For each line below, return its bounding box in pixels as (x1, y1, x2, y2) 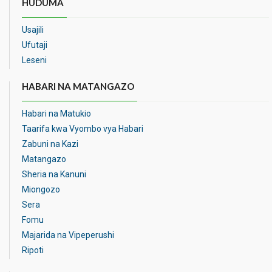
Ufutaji (22, 40, 47, 50)
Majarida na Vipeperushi (22, 230, 114, 240)
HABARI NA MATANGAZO (22, 81, 134, 92)
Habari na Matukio (22, 109, 91, 118)
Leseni (22, 55, 47, 65)
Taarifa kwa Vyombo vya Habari (22, 124, 143, 134)
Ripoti (22, 245, 44, 255)
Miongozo (22, 185, 60, 194)
